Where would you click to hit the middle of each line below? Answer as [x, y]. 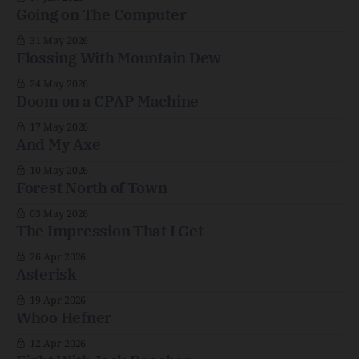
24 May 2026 [59, 84]
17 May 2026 [59, 127]
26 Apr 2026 [58, 257]
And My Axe [58, 144]
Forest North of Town [92, 188]
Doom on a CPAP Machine [108, 101]
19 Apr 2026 [58, 300]
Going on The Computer [101, 14]
